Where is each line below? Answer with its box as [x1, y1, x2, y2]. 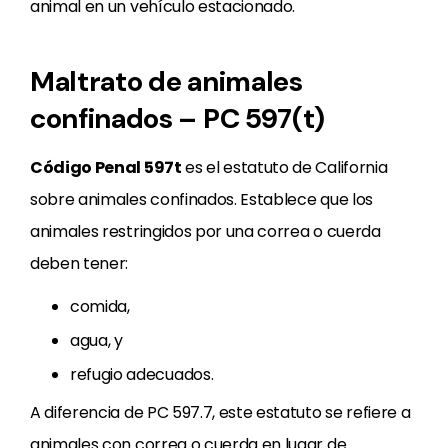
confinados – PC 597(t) [30, 100, 325, 137]
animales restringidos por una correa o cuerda [30, 220, 381, 243]
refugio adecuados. [70, 363, 214, 386]
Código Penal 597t [30, 156, 182, 179]
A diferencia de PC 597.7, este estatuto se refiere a [30, 401, 411, 424]
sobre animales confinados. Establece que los [30, 188, 373, 211]
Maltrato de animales [30, 63, 303, 100]
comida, [70, 295, 130, 318]
